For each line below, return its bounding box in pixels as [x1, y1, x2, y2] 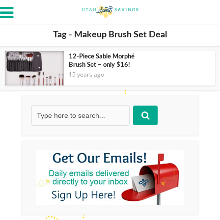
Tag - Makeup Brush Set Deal [53, 30, 167, 39]
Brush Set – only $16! [69, 62, 130, 68]
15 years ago [69, 70, 104, 79]
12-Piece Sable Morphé [69, 54, 135, 60]
